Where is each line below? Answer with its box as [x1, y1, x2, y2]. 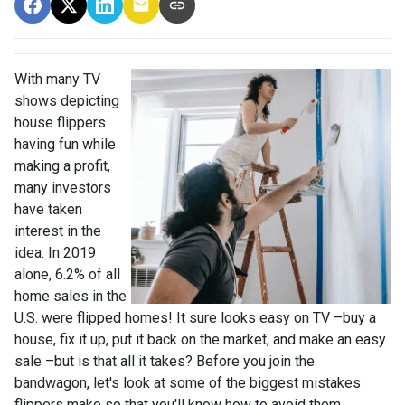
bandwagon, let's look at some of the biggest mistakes [14, 373, 361, 391]
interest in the [14, 221, 101, 240]
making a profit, [14, 156, 110, 174]
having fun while [14, 135, 116, 153]
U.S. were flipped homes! [14, 308, 176, 326]
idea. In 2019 [14, 243, 96, 261]
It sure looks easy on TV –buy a [176, 308, 376, 326]
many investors [14, 178, 111, 196]
